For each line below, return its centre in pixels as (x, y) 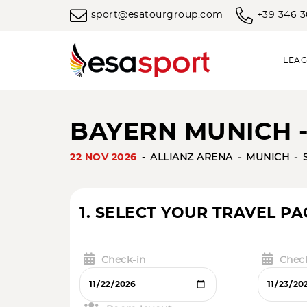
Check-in (123, 260)
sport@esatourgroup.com (157, 15)
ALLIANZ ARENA (192, 158)
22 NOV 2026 (103, 158)
